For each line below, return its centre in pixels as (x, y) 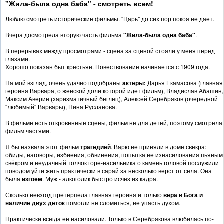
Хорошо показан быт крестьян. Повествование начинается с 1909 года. (108, 67)
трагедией (96, 147)
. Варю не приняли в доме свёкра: (159, 147)
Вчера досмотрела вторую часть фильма (64, 35)
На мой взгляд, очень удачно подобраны (64, 83)
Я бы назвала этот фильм (43, 147)
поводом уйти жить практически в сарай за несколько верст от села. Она (109, 171)
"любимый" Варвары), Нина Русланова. (61, 107)
